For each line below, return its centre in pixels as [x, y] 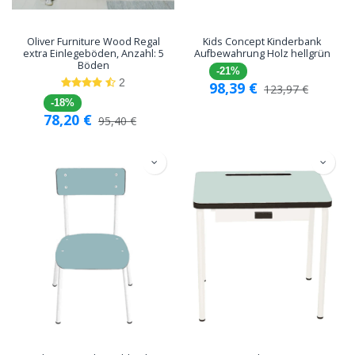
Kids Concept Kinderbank [262, 42]
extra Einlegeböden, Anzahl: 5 [93, 54]
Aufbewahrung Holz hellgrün [262, 54]
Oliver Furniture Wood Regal [93, 42]
